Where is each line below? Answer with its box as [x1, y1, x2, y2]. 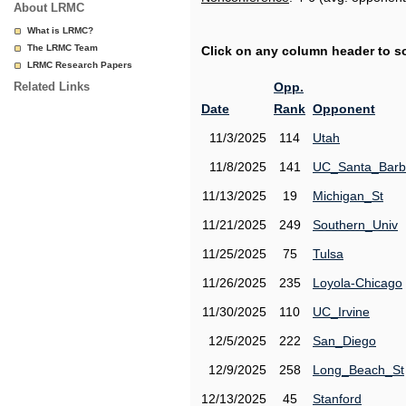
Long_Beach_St [313, 362, 404, 377]
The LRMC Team [27, 43, 98, 53]
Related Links [14, 80, 90, 93]
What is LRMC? [27, 25, 93, 35]
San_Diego [313, 333, 376, 348]
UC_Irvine [313, 304, 370, 319]
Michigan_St [313, 188, 383, 203]
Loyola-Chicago [313, 275, 402, 290]
